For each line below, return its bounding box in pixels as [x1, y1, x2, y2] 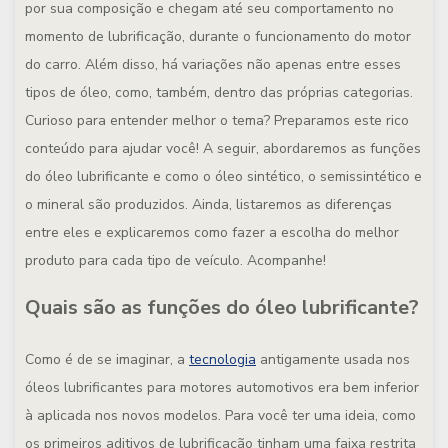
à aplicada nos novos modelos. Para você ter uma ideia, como [25, 406, 416, 425]
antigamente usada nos [256, 350, 410, 369]
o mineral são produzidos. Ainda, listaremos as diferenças [25, 195, 392, 214]
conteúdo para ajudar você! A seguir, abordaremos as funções [25, 139, 421, 158]
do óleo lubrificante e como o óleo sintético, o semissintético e [25, 167, 422, 186]
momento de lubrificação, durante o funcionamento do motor [25, 27, 411, 46]
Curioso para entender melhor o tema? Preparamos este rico [25, 111, 409, 130]
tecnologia [189, 350, 256, 369]
